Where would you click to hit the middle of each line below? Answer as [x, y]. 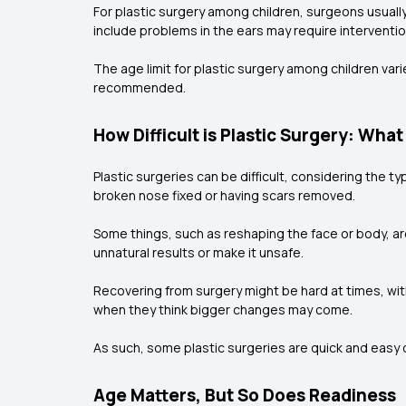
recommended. [140, 87]
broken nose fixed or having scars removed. [225, 195]
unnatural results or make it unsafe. [199, 252]
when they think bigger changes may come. [224, 309]
